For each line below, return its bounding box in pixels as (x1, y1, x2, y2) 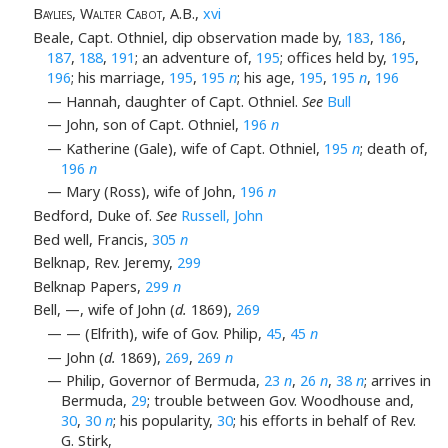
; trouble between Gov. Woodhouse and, (147, 391, 415, 411)
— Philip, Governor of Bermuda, (47, 371, 264, 391)
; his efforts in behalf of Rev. (233, 411, 417, 431)
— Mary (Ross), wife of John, (47, 182, 240, 202)
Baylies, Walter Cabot (32, 4, 162, 24)
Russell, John (180, 205, 263, 225)
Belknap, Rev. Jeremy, (32, 253, 177, 273)
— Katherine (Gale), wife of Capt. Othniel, (47, 138, 324, 158)
